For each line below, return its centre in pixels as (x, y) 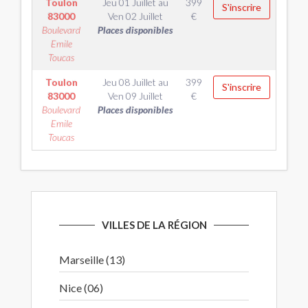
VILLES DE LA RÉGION (154, 225)
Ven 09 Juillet (135, 96)
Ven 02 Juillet (135, 16)
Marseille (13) (92, 260)
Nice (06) (81, 288)
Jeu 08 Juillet (129, 82)
